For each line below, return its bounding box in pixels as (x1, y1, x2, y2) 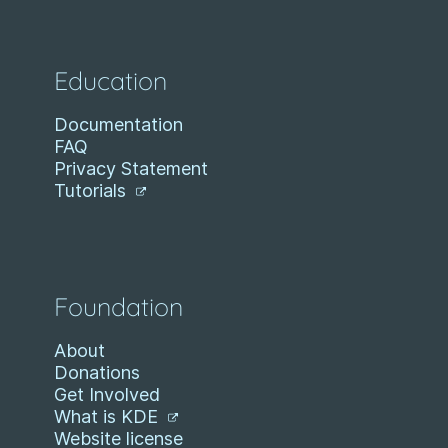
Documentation (54, 114, 183, 136)
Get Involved (54, 384, 160, 406)
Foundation (54, 291, 183, 323)
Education (54, 65, 167, 97)
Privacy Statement (54, 158, 208, 180)
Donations (54, 362, 140, 384)
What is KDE (54, 406, 163, 428)
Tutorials (54, 180, 131, 202)
